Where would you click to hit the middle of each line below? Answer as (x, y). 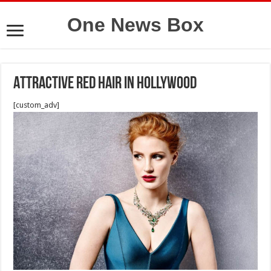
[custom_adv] (37, 105)
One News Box (135, 25)
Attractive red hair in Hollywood (105, 84)
